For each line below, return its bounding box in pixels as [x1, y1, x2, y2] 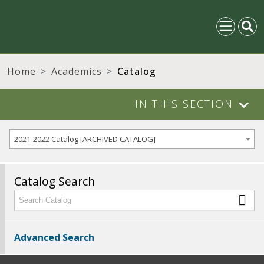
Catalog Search [14, 173, 95, 189]
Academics [51, 65, 102, 78]
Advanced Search [14, 230, 94, 244]
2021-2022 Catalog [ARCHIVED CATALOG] [14, 134, 156, 144]
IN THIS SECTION [135, 97, 233, 111]
